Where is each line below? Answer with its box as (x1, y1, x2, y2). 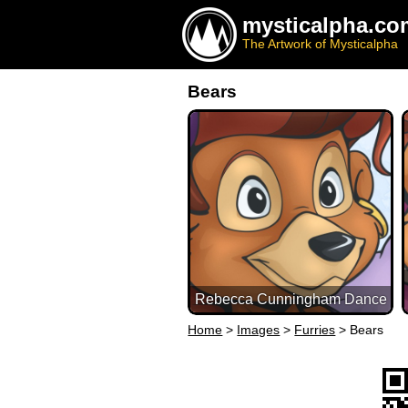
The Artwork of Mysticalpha (242, 36, 398, 51)
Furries (294, 322, 336, 338)
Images (237, 322, 280, 338)
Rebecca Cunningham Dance (194, 291, 387, 308)
